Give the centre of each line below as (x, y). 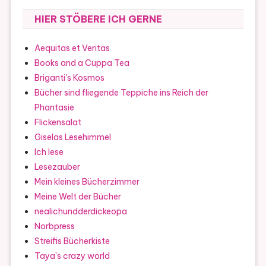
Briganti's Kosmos (69, 77)
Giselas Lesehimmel (72, 137)
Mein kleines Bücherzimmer (87, 181)
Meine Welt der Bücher (77, 196)
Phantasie (54, 107)
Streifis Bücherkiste (72, 241)
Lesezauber (57, 167)
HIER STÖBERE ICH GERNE (98, 19)
